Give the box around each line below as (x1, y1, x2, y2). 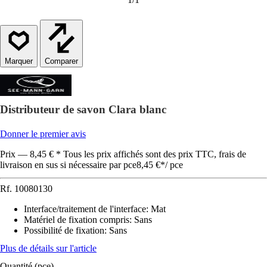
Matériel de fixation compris (24, 215, 129, 225)
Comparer (45, 57, 78, 66)
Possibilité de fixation (24, 225, 104, 235)
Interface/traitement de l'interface (24, 204, 146, 214)
